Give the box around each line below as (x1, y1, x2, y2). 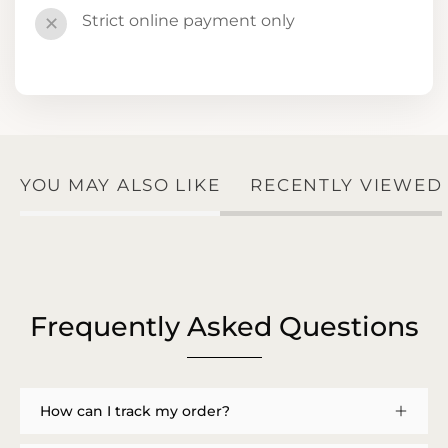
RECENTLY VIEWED (250, 173, 443, 195)
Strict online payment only (82, 10, 295, 30)
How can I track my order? (40, 402, 230, 421)
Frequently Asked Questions (29, 309, 419, 343)
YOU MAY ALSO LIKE (20, 173, 221, 195)
